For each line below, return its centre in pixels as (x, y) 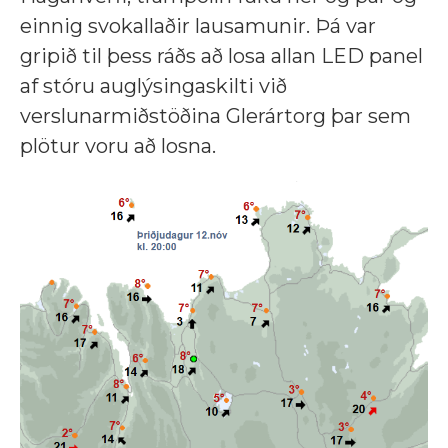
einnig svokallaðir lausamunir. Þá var (198, 25)
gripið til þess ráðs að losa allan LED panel (221, 55)
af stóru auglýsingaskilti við (153, 85)
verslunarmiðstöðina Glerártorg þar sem (215, 115)
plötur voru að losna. (118, 145)
